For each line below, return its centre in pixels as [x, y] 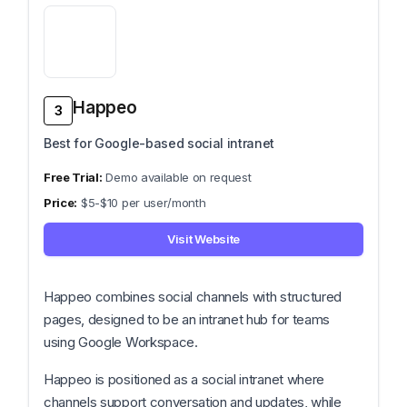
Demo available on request [179, 177]
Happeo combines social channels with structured [193, 297]
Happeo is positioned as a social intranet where [184, 379]
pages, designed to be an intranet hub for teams [187, 319]
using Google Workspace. [121, 342]
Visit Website [203, 239]
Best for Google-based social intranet [159, 143]
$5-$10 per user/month [144, 203]
